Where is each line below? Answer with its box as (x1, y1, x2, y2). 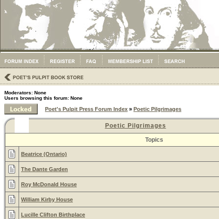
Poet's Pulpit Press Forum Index (45, 106, 128, 112)
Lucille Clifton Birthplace (21, 212, 85, 218)
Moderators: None (4, 90, 46, 95)
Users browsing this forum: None (4, 95, 83, 101)
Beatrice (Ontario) (21, 151, 67, 157)
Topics (143, 136, 165, 143)
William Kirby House (21, 197, 73, 202)
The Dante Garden (21, 166, 68, 172)
